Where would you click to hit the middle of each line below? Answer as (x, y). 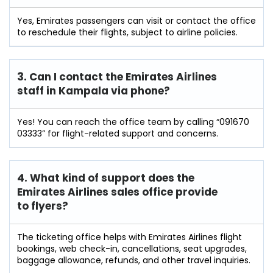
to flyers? (43, 206)
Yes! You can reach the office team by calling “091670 (133, 122)
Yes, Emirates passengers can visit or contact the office (136, 20)
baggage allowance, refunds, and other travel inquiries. (134, 260)
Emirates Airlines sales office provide (117, 192)
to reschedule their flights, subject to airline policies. (127, 32)
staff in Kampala (63, 90)
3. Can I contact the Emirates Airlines (117, 76)
